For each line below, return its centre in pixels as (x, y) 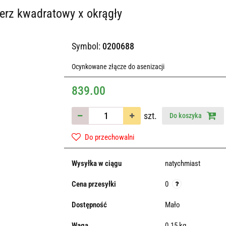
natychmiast (182, 163)
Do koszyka (186, 116)
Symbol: (87, 46)
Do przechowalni (109, 137)
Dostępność (89, 205)
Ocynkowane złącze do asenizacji (118, 67)
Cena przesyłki (94, 184)
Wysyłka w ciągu (96, 163)
